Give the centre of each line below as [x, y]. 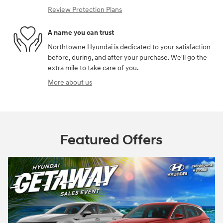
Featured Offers [111, 140]
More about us [70, 83]
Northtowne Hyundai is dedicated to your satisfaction [129, 47]
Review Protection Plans [85, 10]
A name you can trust [81, 32]
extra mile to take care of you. [93, 68]
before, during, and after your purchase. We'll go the [127, 58]
